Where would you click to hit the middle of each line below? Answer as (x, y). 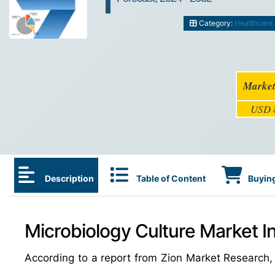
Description (68, 178)
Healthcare (253, 23)
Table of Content (171, 178)
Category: (215, 23)
